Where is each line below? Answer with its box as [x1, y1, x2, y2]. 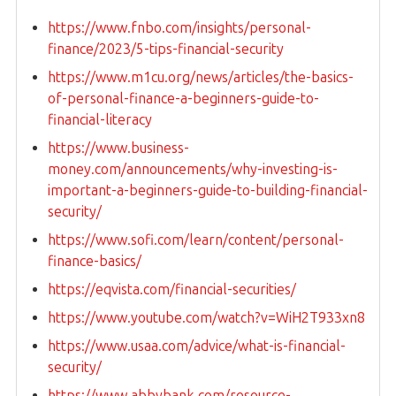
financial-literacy [48, 111, 152, 129]
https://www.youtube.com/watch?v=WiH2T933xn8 [48, 309, 365, 327]
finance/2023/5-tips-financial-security [48, 41, 284, 58]
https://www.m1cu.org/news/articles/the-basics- [48, 69, 354, 87]
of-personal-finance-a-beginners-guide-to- [48, 90, 319, 108]
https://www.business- [48, 140, 189, 157]
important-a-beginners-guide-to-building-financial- [48, 182, 368, 200]
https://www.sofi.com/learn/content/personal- [48, 232, 344, 249]
